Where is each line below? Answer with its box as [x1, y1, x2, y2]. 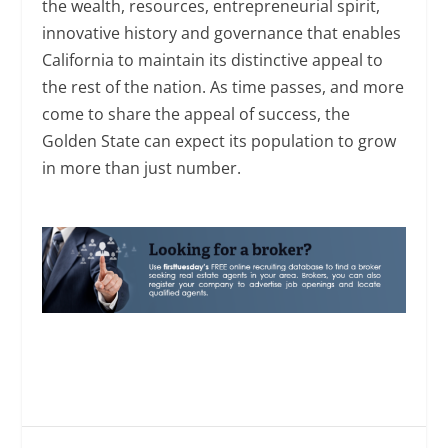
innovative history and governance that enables [42, 22, 402, 45]
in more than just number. [42, 157, 242, 180]
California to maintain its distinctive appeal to [42, 49, 384, 72]
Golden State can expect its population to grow [42, 130, 397, 153]
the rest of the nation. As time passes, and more [42, 76, 405, 99]
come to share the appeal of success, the [42, 103, 351, 126]
